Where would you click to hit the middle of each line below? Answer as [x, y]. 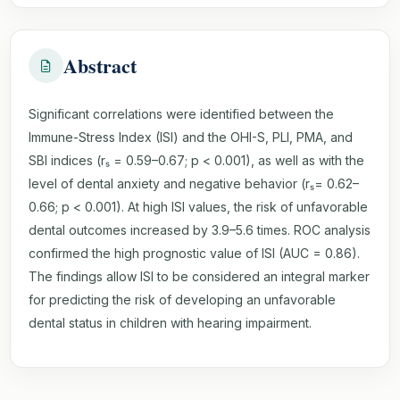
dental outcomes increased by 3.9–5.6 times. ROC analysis [200, 230]
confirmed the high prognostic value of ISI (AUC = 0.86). [194, 253]
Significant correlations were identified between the [181, 114]
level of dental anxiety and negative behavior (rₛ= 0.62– [194, 183]
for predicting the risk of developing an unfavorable [182, 300]
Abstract [100, 66]
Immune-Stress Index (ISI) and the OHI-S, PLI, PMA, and [191, 137]
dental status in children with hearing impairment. [170, 323]
